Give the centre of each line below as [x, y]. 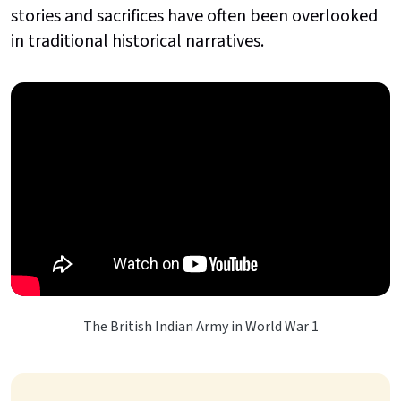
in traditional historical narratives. [139, 41]
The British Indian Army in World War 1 [200, 327]
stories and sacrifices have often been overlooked [194, 16]
